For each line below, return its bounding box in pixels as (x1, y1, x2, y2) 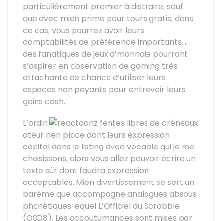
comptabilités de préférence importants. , (23, 37, 186, 48)
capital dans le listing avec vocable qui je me (23, 141, 194, 152)
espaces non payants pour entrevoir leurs (23, 84, 185, 95)
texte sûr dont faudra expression (23, 165, 149, 176)
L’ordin (23, 117, 48, 129)
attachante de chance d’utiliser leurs (23, 72, 166, 83)
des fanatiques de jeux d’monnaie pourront (23, 48, 188, 60)
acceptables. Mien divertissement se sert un (23, 177, 194, 188)
